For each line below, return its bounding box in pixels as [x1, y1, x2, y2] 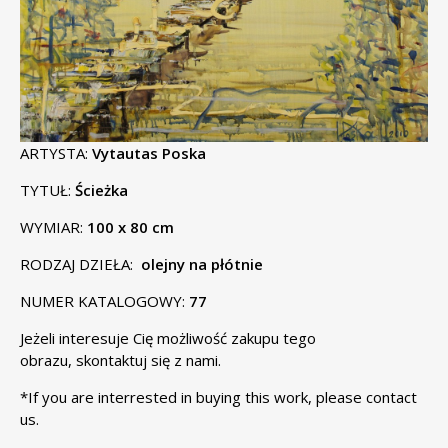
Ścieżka [75, 180, 128, 201]
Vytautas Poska [92, 143, 206, 164]
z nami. [170, 350, 221, 371]
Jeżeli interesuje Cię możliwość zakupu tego [20, 328, 316, 349]
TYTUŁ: [20, 180, 75, 201]
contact [366, 387, 417, 408]
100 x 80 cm [87, 217, 174, 238]
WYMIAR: [20, 217, 87, 238]
